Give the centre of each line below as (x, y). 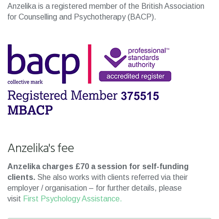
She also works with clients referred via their (111, 177)
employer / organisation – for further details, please (95, 188)
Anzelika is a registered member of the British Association (106, 6)
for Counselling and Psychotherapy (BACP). (82, 17)
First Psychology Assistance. (73, 199)
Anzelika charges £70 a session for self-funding (98, 166)
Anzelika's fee (41, 149)
